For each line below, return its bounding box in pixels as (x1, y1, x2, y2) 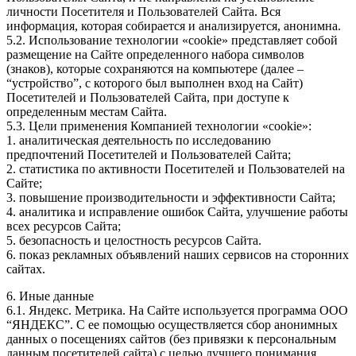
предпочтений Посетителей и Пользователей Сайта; (6, 148, 291, 162)
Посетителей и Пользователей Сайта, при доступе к (6, 91, 289, 105)
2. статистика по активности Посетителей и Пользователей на (6, 162, 345, 176)
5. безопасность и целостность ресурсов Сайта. (6, 234, 261, 248)
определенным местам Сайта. (6, 105, 167, 119)
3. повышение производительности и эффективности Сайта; (6, 191, 335, 205)
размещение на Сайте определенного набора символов (6, 48, 304, 62)
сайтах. (6, 262, 45, 277)
